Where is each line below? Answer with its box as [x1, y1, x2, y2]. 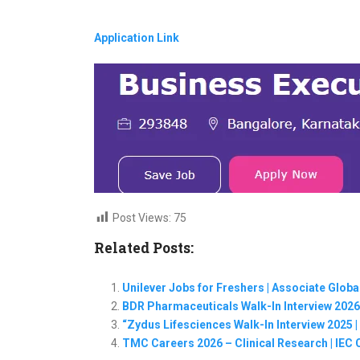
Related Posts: [94, 239, 194, 257]
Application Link [94, 31, 179, 44]
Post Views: [112, 211, 171, 224]
